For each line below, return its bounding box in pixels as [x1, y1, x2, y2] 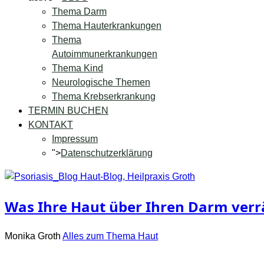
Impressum [52, 134, 98, 144]
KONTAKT [28, 120, 73, 130]
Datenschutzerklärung [61, 148, 153, 158]
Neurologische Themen [52, 77, 150, 87]
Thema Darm [52, 6, 107, 16]
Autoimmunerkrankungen [52, 49, 157, 59]
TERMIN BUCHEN [28, 105, 108, 115]
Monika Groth [5, 230, 61, 241]
